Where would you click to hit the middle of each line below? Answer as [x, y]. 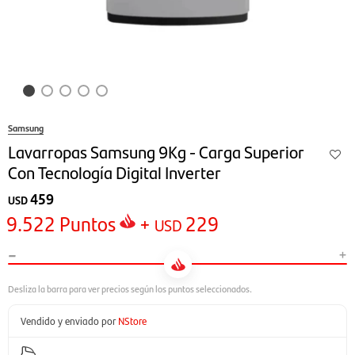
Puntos [86, 223]
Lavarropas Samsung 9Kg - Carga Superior [156, 151]
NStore [132, 321]
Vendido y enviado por [68, 321]
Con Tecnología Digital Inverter [115, 172]
